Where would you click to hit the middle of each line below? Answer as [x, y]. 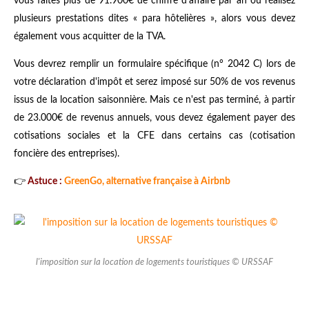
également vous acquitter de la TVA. [90, 36]
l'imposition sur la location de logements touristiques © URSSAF [154, 262]
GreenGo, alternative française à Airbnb [147, 181]
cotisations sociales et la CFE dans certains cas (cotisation [154, 136]
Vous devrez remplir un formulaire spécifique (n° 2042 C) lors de [154, 64]
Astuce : [44, 181]
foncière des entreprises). [67, 153]
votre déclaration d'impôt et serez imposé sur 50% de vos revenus [154, 82]
